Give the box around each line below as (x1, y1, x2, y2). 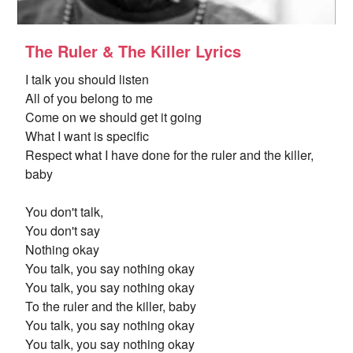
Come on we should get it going (25, 108, 202, 126)
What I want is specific (25, 127, 149, 145)
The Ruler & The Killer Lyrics (25, 39, 241, 62)
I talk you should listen (25, 70, 149, 88)
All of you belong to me (25, 89, 153, 107)
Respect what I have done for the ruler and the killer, (25, 146, 314, 164)
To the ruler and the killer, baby (25, 297, 196, 315)
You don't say (25, 221, 100, 240)
